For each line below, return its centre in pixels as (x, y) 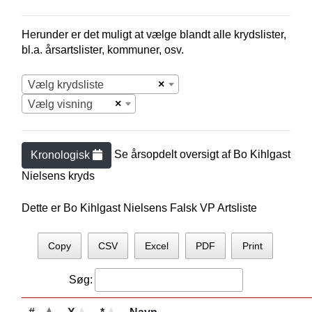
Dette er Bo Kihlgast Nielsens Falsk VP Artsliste (139, 208)
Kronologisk (61, 155)
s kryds (77, 176)
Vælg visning (60, 104)
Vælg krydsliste (65, 85)
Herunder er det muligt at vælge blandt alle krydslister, (154, 34)
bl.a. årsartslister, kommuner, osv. (102, 50)
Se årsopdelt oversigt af (173, 155)
